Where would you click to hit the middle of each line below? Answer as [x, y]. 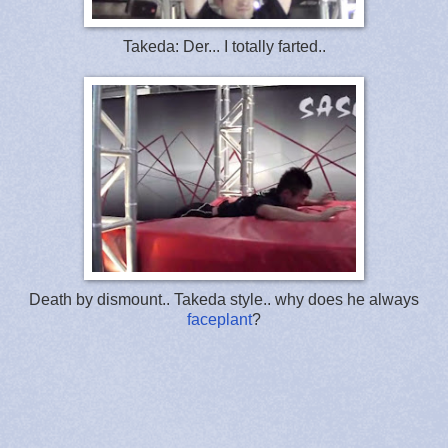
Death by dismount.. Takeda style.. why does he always [224, 299]
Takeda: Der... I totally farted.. [224, 46]
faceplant [219, 319]
